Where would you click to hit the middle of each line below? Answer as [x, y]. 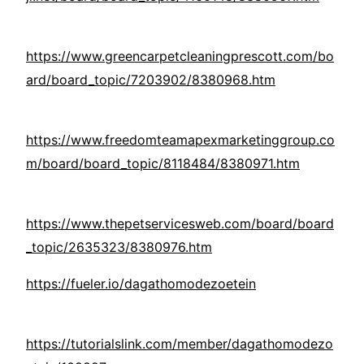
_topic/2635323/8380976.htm [119, 247]
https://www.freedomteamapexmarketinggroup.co [180, 140]
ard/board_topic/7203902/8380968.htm [151, 80]
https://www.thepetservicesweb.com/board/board [180, 224]
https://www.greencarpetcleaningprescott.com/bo [180, 56]
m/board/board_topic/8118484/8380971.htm [163, 164]
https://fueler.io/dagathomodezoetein [141, 284]
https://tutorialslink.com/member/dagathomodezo [180, 344]
